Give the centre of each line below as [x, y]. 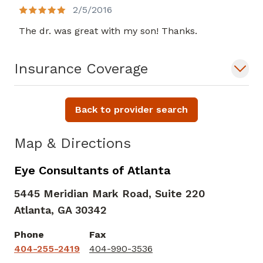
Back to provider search [131, 110]
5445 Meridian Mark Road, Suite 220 [109, 194]
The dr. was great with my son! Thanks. [108, 31]
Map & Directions [73, 144]
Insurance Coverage [81, 69]
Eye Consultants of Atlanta [92, 171]
